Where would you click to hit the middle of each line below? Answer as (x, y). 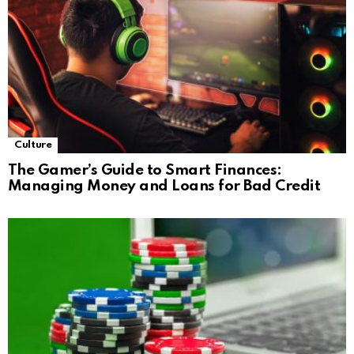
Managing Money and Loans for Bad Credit (164, 186)
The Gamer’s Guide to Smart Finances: (145, 170)
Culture (33, 145)
